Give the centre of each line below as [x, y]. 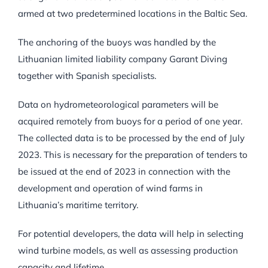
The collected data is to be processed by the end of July [131, 138]
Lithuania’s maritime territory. [78, 205]
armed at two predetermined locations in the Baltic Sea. [132, 13]
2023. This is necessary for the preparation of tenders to [133, 154]
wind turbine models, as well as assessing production [128, 250]
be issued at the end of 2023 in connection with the [124, 171]
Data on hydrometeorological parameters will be [118, 104]
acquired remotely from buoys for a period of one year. [130, 121]
